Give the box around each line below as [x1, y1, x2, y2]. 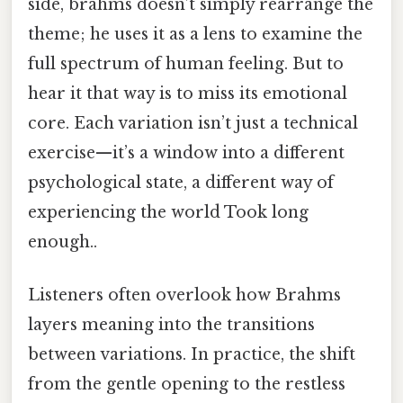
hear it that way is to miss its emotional [28, 83, 347, 103]
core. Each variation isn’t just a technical [28, 112, 358, 133]
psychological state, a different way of [28, 172, 334, 193]
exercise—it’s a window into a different [28, 142, 345, 163]
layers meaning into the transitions [28, 315, 315, 336]
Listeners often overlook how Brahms [28, 285, 341, 306]
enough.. [28, 231, 97, 252]
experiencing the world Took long [28, 201, 309, 222]
